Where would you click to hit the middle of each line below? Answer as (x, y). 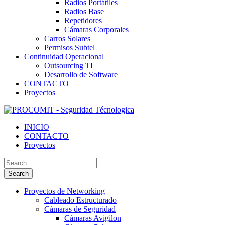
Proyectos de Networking (65, 191)
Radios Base (84, 11)
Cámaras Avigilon (93, 218)
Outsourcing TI (69, 66)
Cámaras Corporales (96, 29)
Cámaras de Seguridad (80, 209)
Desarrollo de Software (81, 75)
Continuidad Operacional (64, 57)
